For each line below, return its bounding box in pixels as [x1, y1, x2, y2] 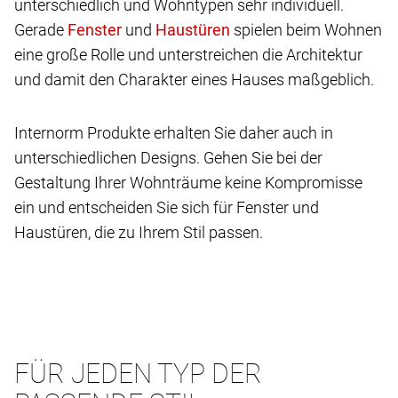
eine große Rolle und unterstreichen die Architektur [14, 44, 362, 64]
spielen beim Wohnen [230, 20, 382, 39]
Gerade [14, 20, 68, 39]
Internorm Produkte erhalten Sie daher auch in [14, 123, 333, 142]
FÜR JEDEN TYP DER [14, 357, 262, 389]
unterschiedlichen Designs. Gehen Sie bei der [14, 147, 322, 167]
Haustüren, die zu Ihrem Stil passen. [14, 222, 263, 242]
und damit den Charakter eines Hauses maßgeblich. [14, 69, 374, 89]
